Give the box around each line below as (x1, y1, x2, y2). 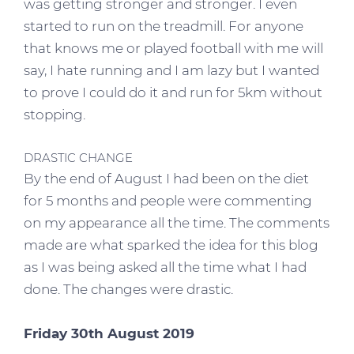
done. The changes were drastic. (24, 281, 233, 297)
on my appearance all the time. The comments (24, 214, 330, 231)
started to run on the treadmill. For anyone (24, 17, 303, 34)
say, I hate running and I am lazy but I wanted (24, 62, 319, 78)
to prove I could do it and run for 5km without (24, 84, 322, 100)
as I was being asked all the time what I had (24, 258, 307, 275)
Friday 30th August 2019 (24, 325, 194, 341)
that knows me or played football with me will (24, 40, 323, 56)
